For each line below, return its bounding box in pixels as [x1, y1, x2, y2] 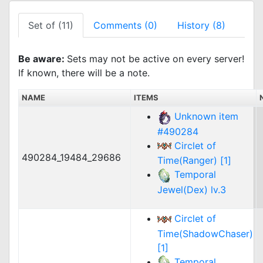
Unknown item [174, 110, 238, 122]
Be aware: [18, 53, 67, 65]
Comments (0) [93, 19, 157, 31]
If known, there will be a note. [18, 67, 150, 79]
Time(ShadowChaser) [157, 227, 253, 240]
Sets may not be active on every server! [67, 53, 244, 65]
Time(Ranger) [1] [157, 154, 231, 167]
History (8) [177, 19, 225, 31]
